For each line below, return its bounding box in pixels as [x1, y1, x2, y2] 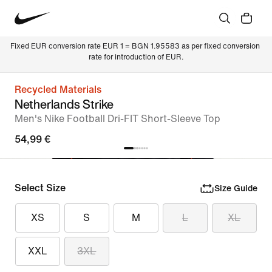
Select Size [15, 183, 66, 193]
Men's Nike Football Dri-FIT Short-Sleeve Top [15, 114, 220, 124]
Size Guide [214, 183, 257, 193]
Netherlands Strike [15, 95, 114, 113]
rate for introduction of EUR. [89, 53, 183, 61]
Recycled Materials [15, 84, 101, 95]
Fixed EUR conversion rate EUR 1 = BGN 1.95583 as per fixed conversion [10, 42, 262, 50]
